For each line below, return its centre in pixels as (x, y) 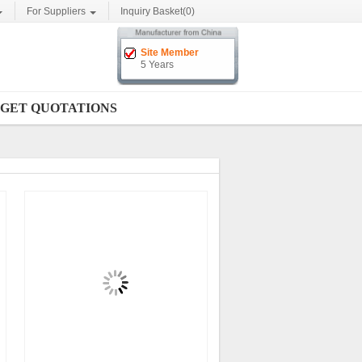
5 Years (157, 65)
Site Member (170, 53)
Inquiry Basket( (153, 11)
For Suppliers (56, 11)
